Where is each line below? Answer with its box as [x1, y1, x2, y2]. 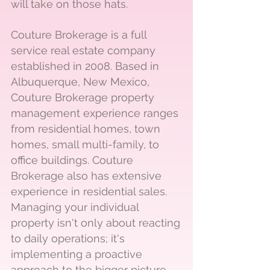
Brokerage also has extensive [11, 169, 162, 182]
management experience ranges [11, 107, 178, 119]
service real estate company [11, 44, 155, 57]
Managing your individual [11, 201, 139, 213]
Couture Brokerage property [11, 91, 154, 104]
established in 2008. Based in [11, 60, 159, 72]
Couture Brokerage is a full [11, 28, 146, 41]
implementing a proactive [11, 248, 142, 260]
